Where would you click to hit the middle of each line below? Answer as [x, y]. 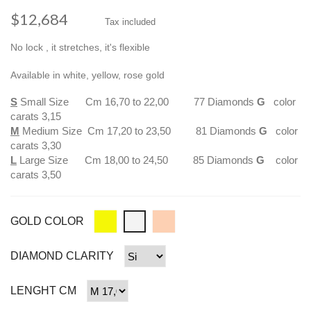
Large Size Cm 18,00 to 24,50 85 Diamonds [138, 160]
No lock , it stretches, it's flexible [80, 47]
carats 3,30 [36, 145]
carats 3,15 [36, 116]
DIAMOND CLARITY [62, 256]
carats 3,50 [36, 175]
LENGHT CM [43, 291]
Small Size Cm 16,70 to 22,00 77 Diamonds [138, 102]
